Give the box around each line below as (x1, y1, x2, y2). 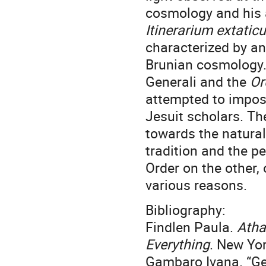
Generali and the (145, 72, 250, 91)
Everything (145, 235, 210, 254)
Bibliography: (145, 200, 226, 220)
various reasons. (145, 175, 247, 195)
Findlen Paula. (145, 217, 237, 237)
